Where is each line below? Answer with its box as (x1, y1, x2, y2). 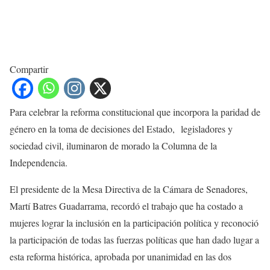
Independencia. (10, 155, 67, 169)
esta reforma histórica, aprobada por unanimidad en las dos (10, 250, 231, 263)
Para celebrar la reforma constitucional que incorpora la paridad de (10, 105, 260, 118)
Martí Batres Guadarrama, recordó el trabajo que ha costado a (10, 199, 243, 212)
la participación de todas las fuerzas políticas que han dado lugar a (10, 233, 259, 246)
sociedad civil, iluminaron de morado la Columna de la (10, 139, 217, 152)
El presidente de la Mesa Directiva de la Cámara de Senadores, (10, 182, 248, 195)
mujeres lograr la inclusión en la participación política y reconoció (10, 216, 259, 229)
